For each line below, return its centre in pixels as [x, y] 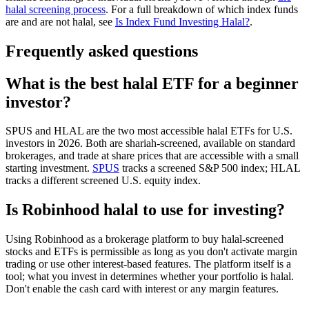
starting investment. [49, 168]
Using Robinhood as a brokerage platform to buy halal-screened [144, 239]
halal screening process [56, 9]
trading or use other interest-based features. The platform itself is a [148, 264]
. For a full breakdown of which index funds [202, 9]
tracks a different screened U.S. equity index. [103, 181]
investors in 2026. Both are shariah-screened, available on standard [150, 143]
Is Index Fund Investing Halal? [182, 21]
